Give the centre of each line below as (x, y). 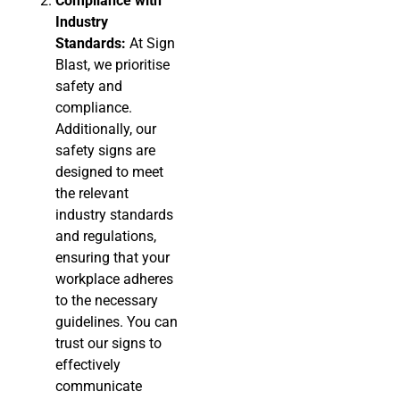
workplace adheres (115, 279)
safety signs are (106, 151)
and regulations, (106, 237)
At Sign (151, 44)
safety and (89, 87)
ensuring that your (113, 258)
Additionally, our (106, 129)
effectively (88, 365)
